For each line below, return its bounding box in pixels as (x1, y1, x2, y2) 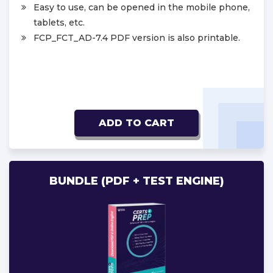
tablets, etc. (34, 16, 85, 28)
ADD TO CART (99, 116, 174, 129)
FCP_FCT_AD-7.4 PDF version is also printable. (34, 32, 240, 43)
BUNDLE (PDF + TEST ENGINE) (49, 174, 224, 188)
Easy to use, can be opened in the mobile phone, (34, 1, 250, 13)
